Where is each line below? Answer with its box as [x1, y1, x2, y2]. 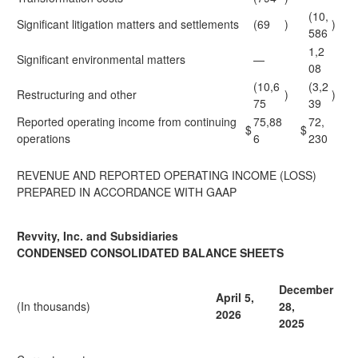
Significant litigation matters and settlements [17, 16, 239, 32]
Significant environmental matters [17, 51, 185, 67]
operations [17, 130, 70, 146]
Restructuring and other [17, 86, 137, 102]
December [279, 281, 333, 297]
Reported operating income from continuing [17, 113, 237, 129]
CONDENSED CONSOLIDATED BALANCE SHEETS [17, 245, 284, 261]
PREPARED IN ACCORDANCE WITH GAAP [17, 184, 237, 200]
